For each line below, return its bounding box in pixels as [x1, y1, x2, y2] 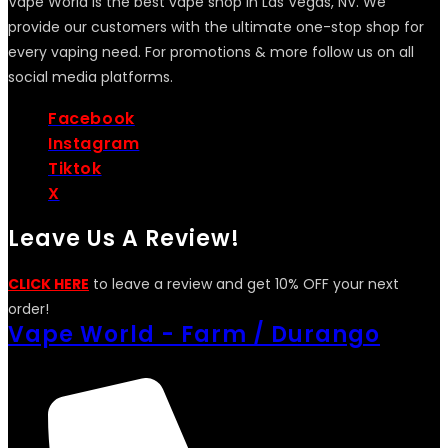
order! [8, 299, 49, 320]
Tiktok [48, 157, 102, 181]
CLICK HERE [8, 274, 89, 295]
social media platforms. [8, 67, 173, 88]
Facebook [48, 107, 135, 131]
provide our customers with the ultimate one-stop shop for [8, 17, 424, 38]
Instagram [48, 132, 140, 156]
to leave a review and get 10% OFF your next [89, 274, 399, 295]
